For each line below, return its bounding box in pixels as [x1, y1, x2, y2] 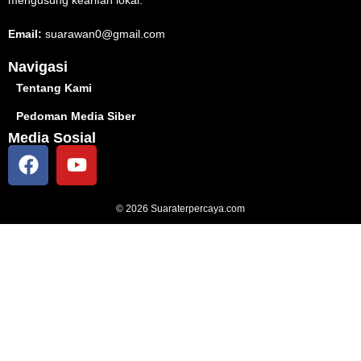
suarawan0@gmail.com [42, 27, 165, 40]
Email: [8, 27, 42, 40]
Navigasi [8, 58, 68, 75]
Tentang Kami [16, 81, 92, 94]
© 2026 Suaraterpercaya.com [116, 202, 245, 214]
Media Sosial [8, 129, 96, 146]
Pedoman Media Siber [16, 109, 135, 122]
